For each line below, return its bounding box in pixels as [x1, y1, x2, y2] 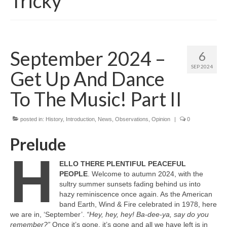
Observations [115, 116, 148, 123]
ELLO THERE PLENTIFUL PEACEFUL [59, 160, 186, 168]
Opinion [152, 116, 170, 123]
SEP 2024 [191, 63, 213, 70]
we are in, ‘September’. [10, 210, 87, 219]
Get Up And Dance [10, 67, 165, 91]
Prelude [10, 134, 66, 155]
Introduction [66, 116, 95, 123]
